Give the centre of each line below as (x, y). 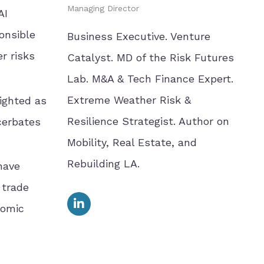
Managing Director (103, 8)
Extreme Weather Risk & (129, 100)
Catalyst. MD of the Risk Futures (150, 57)
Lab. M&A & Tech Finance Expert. (150, 79)
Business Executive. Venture (138, 36)
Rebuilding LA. (103, 164)
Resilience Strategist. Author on (148, 121)
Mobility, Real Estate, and (132, 142)
